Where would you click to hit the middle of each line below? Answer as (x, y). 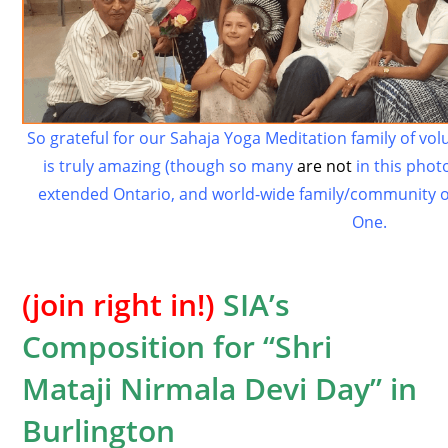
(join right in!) (119, 304)
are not (324, 165)
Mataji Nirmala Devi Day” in (220, 388)
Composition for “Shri (177, 346)
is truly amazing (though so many (169, 165)
